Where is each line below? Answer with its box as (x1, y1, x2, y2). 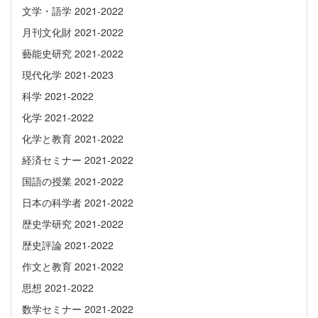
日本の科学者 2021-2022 (22, 195, 133, 210)
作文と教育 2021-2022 (22, 259, 124, 274)
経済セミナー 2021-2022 (22, 153, 133, 168)
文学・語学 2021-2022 (22, 4, 124, 18)
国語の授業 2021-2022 (22, 174, 124, 189)
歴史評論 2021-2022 (22, 238, 114, 253)
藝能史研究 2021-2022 (22, 46, 124, 61)
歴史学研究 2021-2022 (22, 216, 124, 231)
